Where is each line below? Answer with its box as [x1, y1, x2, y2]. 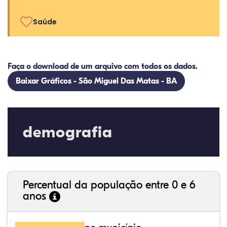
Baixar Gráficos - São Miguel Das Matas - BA [16, 77, 177, 86]
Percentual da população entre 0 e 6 [23, 178, 196, 192]
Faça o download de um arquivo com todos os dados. [8, 62, 198, 71]
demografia [23, 123, 112, 141]
